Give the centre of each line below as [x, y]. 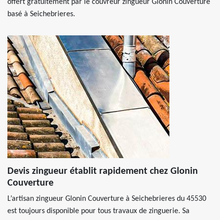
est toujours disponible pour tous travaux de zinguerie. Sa [98, 211]
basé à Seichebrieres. [41, 14]
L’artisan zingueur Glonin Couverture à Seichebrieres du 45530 [107, 199]
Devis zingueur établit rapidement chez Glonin [103, 171]
